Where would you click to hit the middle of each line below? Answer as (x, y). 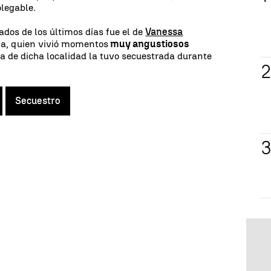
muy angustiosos (149, 44)
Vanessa (164, 31)
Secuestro (38, 100)
